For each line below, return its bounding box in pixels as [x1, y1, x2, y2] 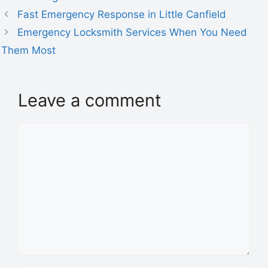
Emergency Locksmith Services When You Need [17, 26, 248, 38]
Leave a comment [18, 89, 162, 111]
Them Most [1, 44, 56, 56]
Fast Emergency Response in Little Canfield [17, 8, 227, 20]
